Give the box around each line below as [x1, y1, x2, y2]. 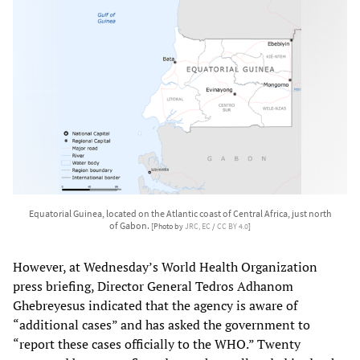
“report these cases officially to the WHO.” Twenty [13, 334, 301, 353]
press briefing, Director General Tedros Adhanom [13, 276, 293, 295]
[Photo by [151, 221, 185, 231]
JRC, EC [185, 221, 211, 231]
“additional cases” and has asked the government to [13, 315, 310, 333]
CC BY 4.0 [217, 221, 248, 231]
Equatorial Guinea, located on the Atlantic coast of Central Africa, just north [28, 207, 332, 219]
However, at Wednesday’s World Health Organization [13, 257, 317, 276]
